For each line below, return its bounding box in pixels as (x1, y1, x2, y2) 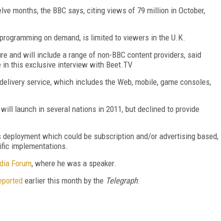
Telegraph (106, 175, 138, 185)
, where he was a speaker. (32, 158, 116, 168)
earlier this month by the (23, 175, 106, 185)
